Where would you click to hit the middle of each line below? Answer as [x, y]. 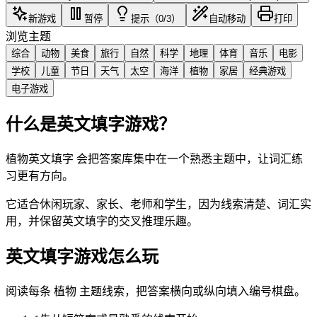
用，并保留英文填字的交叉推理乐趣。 [102, 221]
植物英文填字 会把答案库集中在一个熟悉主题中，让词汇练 [154, 159]
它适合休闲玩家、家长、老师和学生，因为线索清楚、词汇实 [158, 204]
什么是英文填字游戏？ [91, 125]
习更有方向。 [40, 176]
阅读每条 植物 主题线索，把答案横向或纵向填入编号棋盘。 [156, 292]
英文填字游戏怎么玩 [82, 257]
